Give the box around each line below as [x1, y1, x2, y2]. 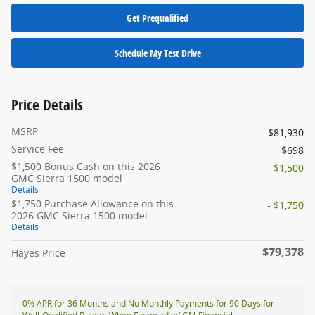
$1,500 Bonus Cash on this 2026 [11, 160, 160, 174]
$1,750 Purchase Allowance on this [11, 197, 174, 211]
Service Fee [11, 142, 64, 156]
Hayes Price [11, 246, 65, 260]
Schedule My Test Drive [114, 46, 201, 60]
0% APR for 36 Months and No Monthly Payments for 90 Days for [22, 297, 274, 310]
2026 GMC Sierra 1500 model [11, 209, 148, 223]
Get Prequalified [127, 11, 188, 25]
